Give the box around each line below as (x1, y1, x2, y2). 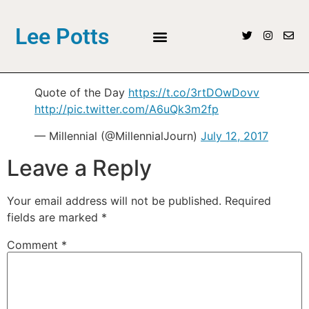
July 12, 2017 (201, 128, 268, 143)
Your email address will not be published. (7, 193, 221, 208)
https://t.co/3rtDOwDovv (128, 86, 259, 100)
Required (225, 193, 271, 208)
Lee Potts (15, 23, 110, 50)
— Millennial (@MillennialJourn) (34, 128, 201, 143)
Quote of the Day (34, 86, 128, 100)
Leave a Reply (7, 154, 152, 181)
